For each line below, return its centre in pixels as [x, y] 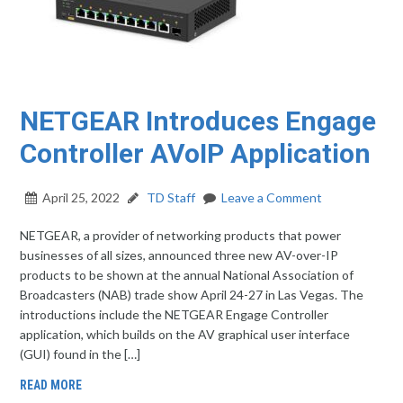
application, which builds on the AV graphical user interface [185, 334]
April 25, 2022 [81, 197]
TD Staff [170, 197]
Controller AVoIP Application [196, 153]
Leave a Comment [272, 197]
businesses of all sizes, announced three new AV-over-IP [179, 255]
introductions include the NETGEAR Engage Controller [175, 314]
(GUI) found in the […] [81, 354]
